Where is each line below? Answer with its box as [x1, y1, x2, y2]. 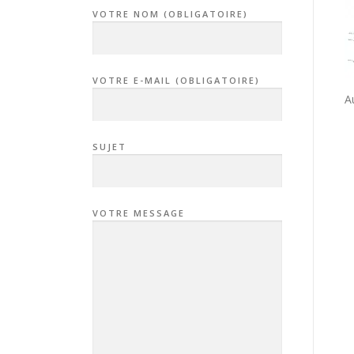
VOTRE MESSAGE [92, 207, 185, 219]
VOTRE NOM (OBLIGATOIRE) [92, 8, 248, 20]
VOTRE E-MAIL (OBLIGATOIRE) [92, 74, 260, 86]
